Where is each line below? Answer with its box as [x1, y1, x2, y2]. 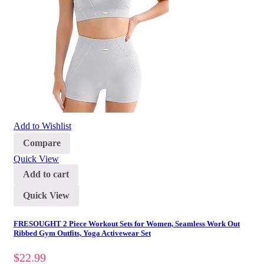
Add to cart [23, 169, 69, 180]
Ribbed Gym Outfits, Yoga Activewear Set [14, 229, 151, 238]
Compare [23, 137, 61, 148]
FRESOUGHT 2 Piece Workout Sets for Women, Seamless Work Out [14, 219, 240, 229]
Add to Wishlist [14, 121, 71, 131]
